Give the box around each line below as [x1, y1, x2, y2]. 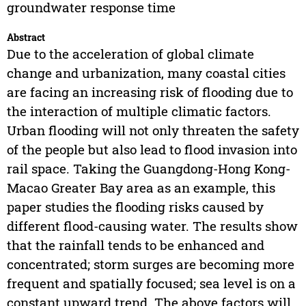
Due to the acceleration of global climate [6, 45, 254, 63]
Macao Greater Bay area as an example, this [6, 179, 275, 197]
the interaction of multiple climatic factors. [6, 102, 271, 120]
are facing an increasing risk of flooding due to [6, 83, 293, 101]
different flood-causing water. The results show [6, 217, 298, 235]
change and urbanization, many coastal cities [6, 64, 286, 82]
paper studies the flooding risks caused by [6, 198, 264, 216]
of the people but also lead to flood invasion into [6, 141, 297, 158]
